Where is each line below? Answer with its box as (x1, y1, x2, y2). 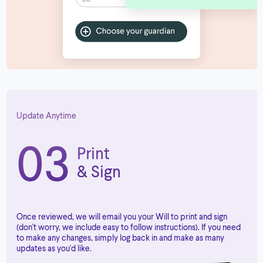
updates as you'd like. (16, 242, 92, 253)
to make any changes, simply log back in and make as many (16, 232, 224, 242)
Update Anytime (16, 110, 76, 120)
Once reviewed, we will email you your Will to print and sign (16, 211, 227, 221)
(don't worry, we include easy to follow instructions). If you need (16, 221, 241, 232)
